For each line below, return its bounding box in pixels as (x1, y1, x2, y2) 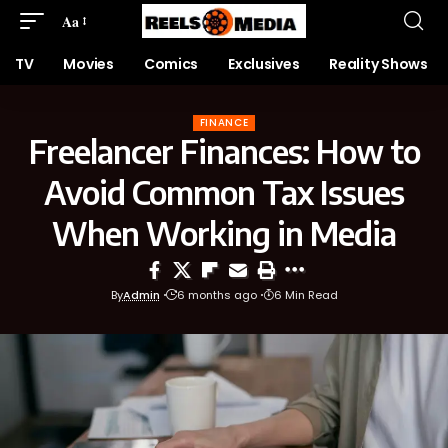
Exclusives (228, 54, 300, 74)
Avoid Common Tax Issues (44, 172, 404, 212)
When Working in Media (52, 213, 396, 253)
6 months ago (176, 287, 257, 303)
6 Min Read (273, 287, 338, 303)
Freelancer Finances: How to (28, 131, 420, 171)
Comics (143, 54, 199, 74)
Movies (63, 54, 114, 74)
